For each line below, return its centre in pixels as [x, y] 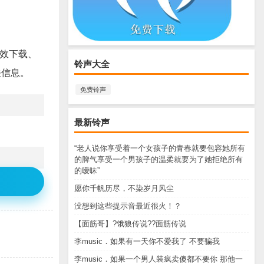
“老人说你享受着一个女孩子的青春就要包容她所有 [160, 148]
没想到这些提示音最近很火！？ [128, 206]
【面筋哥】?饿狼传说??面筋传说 [130, 224]
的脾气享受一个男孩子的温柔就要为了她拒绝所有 [159, 160]
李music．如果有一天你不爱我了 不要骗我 [147, 242]
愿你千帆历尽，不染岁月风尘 [124, 189]
